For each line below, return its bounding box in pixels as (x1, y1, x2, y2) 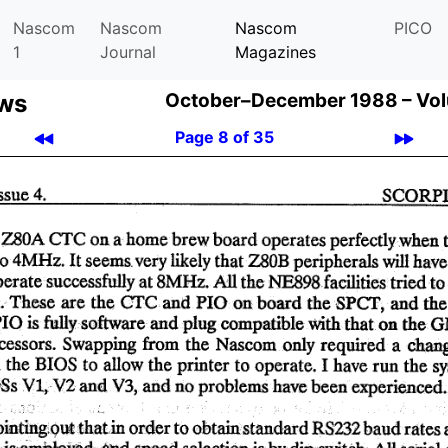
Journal (99, 42, 156, 62)
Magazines (234, 42, 316, 62)
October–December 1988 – (165, 89, 416, 112)
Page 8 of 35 (174, 127, 274, 147)
